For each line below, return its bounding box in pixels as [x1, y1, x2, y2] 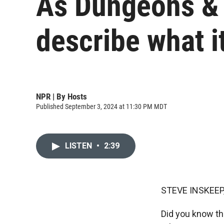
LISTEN [65, 141, 94, 150]
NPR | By [36, 91, 67, 101]
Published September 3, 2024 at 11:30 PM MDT [36, 102, 167, 110]
